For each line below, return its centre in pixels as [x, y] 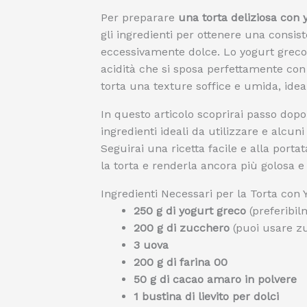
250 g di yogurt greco [190, 211]
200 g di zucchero [182, 228]
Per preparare [139, 17]
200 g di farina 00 [181, 262]
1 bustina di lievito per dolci [206, 296]
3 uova [151, 245]
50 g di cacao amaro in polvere [215, 279]
